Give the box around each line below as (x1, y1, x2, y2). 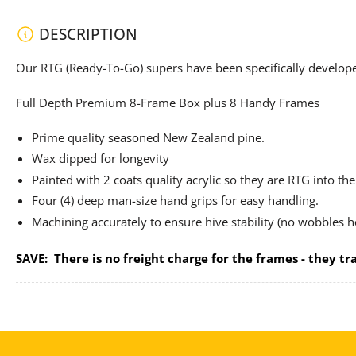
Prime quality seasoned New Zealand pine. (32, 129, 265, 145)
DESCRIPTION (39, 24, 137, 44)
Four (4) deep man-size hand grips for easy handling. (32, 192, 319, 209)
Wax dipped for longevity (32, 150, 169, 167)
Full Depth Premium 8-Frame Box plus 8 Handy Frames (16, 94, 319, 110)
